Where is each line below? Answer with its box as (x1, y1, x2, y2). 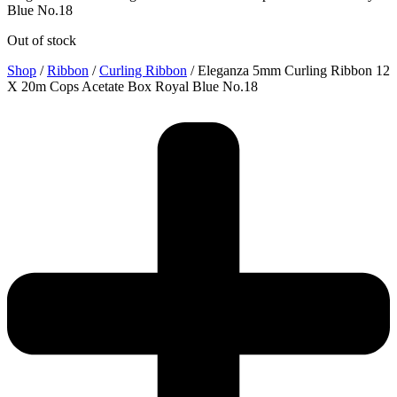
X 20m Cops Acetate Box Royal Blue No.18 (7, 78, 258, 94)
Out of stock (7, 32, 76, 48)
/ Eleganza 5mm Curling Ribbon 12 (187, 62, 390, 78)
